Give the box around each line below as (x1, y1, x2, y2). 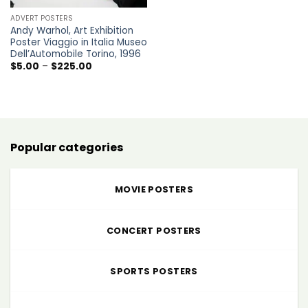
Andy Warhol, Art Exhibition (10, 23, 133, 37)
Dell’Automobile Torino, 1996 (10, 47, 141, 60)
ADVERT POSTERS (10, 13, 74, 24)
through (91, 86, 128, 100)
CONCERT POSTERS (107, 224, 201, 236)
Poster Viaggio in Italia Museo (10, 35, 147, 49)
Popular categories (10, 139, 123, 155)
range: (91, 68, 121, 82)
